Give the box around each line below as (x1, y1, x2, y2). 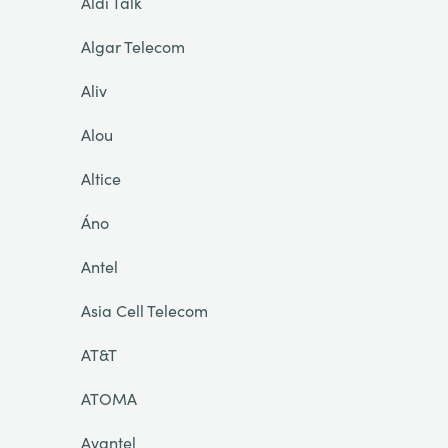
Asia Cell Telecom (80, 299, 208, 321)
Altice (80, 167, 121, 189)
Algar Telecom (80, 35, 185, 57)
